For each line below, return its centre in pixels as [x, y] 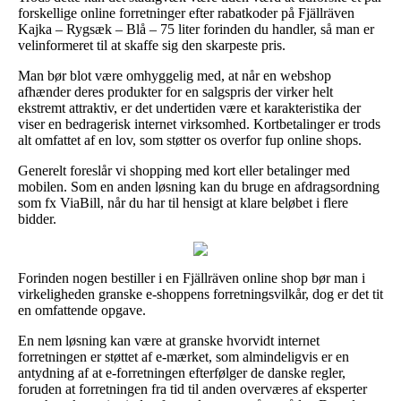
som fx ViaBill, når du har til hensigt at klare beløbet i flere [183, 202]
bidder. [37, 218]
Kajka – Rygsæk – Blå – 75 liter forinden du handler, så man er [196, 29]
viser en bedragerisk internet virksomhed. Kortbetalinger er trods [199, 124]
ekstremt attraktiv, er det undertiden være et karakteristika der [189, 107]
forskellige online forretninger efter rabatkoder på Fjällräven [186, 13]
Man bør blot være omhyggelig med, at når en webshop [175, 75]
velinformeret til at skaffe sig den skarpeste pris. [152, 45]
